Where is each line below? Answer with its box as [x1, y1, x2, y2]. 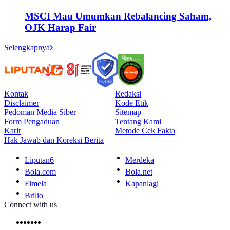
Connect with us [4, 200, 57, 209]
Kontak [4, 89, 28, 98]
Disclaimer [4, 98, 39, 107]
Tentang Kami [115, 117, 161, 126]
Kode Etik [115, 98, 148, 107]
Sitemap [115, 107, 141, 117]
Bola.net [125, 167, 152, 176]
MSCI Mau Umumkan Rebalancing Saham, [25, 10, 212, 22]
